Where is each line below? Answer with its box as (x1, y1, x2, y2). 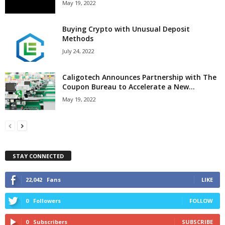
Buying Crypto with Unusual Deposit (62, 24, 190, 34)
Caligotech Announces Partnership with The (62, 72, 216, 82)
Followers (33, 196, 61, 204)
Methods (62, 33, 93, 43)
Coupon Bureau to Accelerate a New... (62, 81, 195, 91)
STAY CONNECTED (13, 152, 64, 160)
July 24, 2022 (62, 47, 94, 55)
